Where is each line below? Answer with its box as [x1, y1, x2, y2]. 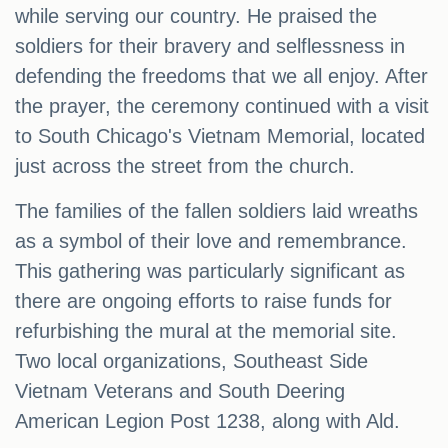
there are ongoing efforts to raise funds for [15, 290, 392, 313]
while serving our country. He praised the [15, 5, 377, 28]
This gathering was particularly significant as [15, 260, 405, 283]
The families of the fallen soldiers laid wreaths [15, 200, 418, 223]
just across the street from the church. [15, 155, 355, 178]
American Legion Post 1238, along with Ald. [15, 410, 400, 433]
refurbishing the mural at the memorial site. [15, 320, 397, 343]
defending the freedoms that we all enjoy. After [15, 65, 428, 88]
